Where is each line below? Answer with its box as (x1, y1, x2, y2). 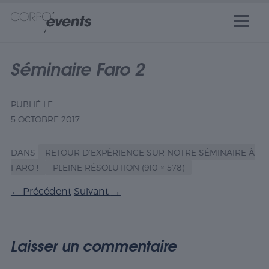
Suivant (73, 186, 111, 197)
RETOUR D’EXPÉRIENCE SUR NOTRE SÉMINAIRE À (44, 147, 255, 157)
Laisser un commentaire (10, 234, 177, 256)
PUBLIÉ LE (10, 99, 53, 109)
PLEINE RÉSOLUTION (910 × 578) (52, 162, 184, 172)
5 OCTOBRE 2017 (10, 114, 80, 124)
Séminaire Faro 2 (10, 55, 145, 81)
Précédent (20, 186, 71, 197)
